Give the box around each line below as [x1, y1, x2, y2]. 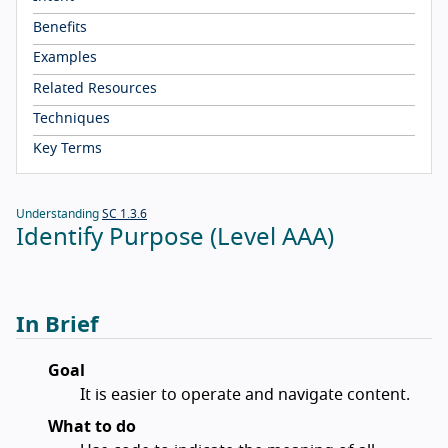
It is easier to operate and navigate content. [80, 387, 410, 404]
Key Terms [33, 142, 102, 157]
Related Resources [33, 81, 157, 96]
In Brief [16, 314, 99, 337]
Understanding [16, 208, 102, 221]
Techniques [33, 112, 110, 127]
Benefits [33, 20, 87, 35]
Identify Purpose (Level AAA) [16, 226, 334, 251]
